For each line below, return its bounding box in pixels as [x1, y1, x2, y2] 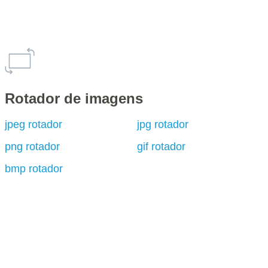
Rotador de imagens [4, 90, 143, 106]
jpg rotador [137, 118, 189, 130]
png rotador [4, 141, 60, 153]
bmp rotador [4, 163, 63, 175]
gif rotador [137, 141, 186, 153]
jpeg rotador [4, 118, 62, 130]
